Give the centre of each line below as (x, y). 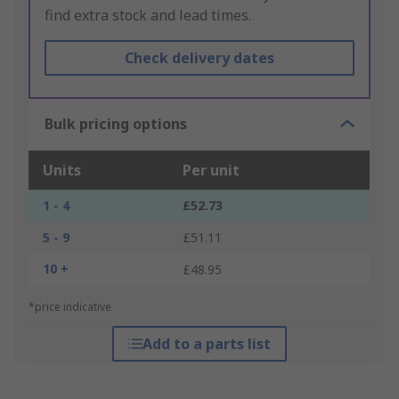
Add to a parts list (206, 344)
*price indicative (70, 307)
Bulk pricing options (116, 124)
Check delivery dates (199, 58)
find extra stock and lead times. (148, 16)
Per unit (211, 171)
